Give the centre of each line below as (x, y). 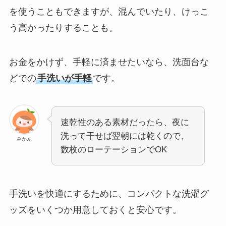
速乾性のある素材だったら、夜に (125, 123)
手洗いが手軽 (64, 78)
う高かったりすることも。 (63, 28)
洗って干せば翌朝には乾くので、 (125, 136)
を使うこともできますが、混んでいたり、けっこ (109, 12)
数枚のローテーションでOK (114, 150)
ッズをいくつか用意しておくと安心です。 (95, 210)
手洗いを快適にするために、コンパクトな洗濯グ (109, 193)
